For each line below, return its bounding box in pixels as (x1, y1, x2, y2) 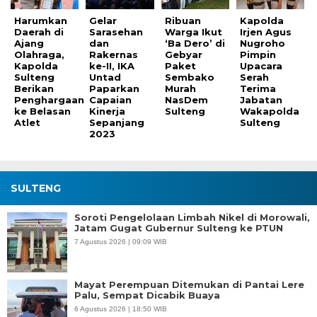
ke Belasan (14, 105, 71, 117)
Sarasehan (89, 25, 144, 38)
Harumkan (14, 14, 67, 26)
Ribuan (164, 14, 201, 26)
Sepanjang (89, 116, 145, 128)
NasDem (164, 93, 208, 105)
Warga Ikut (164, 25, 222, 38)
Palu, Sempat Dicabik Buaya (74, 289, 220, 301)
